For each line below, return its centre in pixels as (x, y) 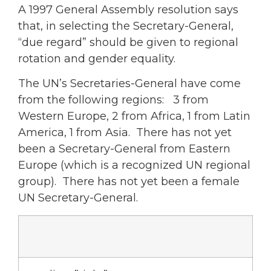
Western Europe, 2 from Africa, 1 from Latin (134, 116)
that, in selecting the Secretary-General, (126, 26)
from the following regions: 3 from (113, 100)
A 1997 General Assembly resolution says (128, 9)
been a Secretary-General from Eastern (124, 149)
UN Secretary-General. (78, 198)
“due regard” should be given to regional (128, 42)
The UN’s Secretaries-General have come (129, 84)
